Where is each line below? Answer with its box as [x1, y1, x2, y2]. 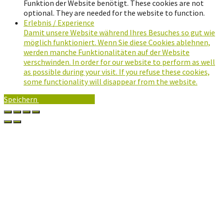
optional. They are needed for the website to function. [24, 7, 205, 18]
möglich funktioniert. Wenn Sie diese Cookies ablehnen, [24, 37, 210, 47]
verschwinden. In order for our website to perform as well [24, 56, 215, 67]
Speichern [4, 94, 39, 104]
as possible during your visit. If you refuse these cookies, [24, 66, 210, 77]
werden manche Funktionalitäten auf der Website [24, 47, 190, 57]
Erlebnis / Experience [24, 17, 94, 27]
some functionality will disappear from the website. [24, 76, 197, 86]
